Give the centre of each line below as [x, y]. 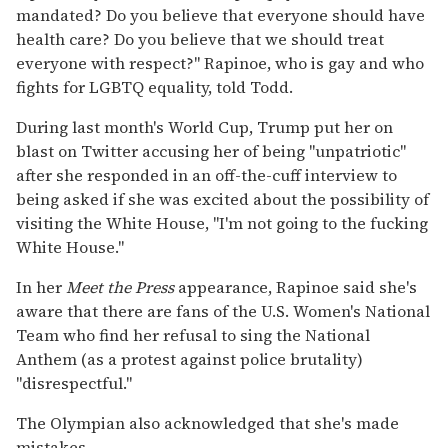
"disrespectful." [74, 382]
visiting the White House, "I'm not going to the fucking [222, 222]
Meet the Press [120, 286]
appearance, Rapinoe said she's [295, 286]
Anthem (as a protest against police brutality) [189, 358]
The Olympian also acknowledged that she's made [207, 422]
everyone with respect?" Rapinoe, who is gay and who [220, 62]
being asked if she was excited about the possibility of [222, 198]
